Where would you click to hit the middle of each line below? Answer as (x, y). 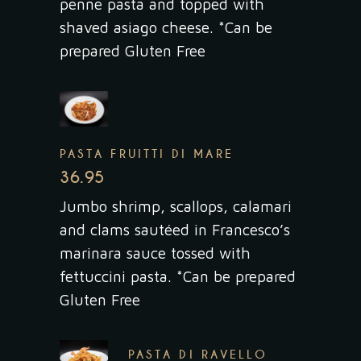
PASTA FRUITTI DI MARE (147, 154)
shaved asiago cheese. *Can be (166, 27)
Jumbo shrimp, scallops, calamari (176, 206)
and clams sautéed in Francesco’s (175, 229)
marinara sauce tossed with (155, 253)
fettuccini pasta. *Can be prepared (178, 276)
